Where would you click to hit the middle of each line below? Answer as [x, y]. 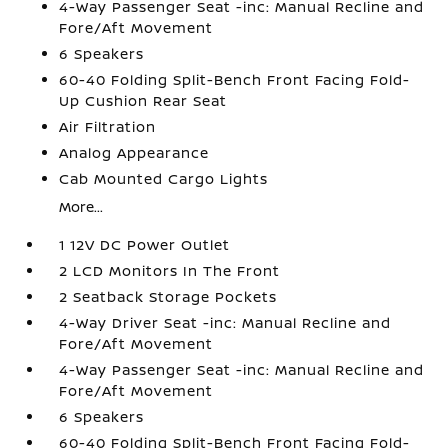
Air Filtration [108, 126]
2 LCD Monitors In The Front [170, 270]
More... [81, 206]
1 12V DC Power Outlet [145, 244]
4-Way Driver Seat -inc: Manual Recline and [225, 322]
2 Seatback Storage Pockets [168, 296]
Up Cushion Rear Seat [143, 100]
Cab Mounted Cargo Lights [164, 178]
